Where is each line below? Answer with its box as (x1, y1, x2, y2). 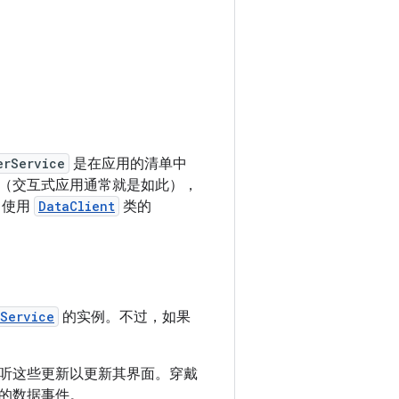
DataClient (38, 198, 115, 215)
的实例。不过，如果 (59, 308, 191, 326)
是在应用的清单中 (69, 155, 187, 173)
